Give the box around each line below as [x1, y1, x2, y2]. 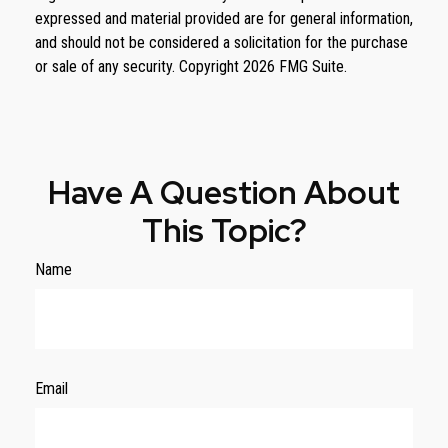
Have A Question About [48, 170, 400, 214]
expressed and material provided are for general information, [35, 8, 413, 28]
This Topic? [141, 208, 307, 252]
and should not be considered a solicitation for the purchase [35, 32, 408, 52]
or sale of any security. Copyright [35, 56, 243, 76]
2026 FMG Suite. [243, 56, 347, 76]
